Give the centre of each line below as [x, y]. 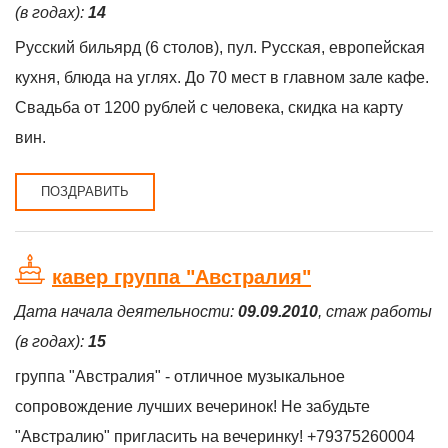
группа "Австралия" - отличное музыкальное [180, 376]
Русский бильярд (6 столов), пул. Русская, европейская [220, 47]
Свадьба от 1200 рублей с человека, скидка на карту [209, 107]
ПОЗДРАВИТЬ [85, 191]
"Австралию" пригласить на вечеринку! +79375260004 [215, 436]
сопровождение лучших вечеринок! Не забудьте [192, 406]
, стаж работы [375, 311]
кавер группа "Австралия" [181, 277]
